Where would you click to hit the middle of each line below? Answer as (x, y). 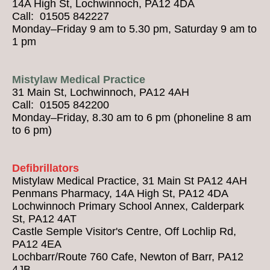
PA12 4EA (37, 244)
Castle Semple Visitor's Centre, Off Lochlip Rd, (124, 231)
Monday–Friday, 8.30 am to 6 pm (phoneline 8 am (132, 117)
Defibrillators (46, 168)
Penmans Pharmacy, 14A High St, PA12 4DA (120, 193)
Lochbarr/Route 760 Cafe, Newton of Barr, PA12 (128, 256)
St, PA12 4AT (44, 218)
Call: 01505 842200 (61, 105)
